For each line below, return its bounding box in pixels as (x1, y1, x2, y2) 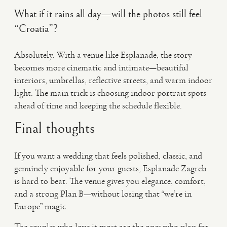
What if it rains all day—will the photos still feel (14, 8, 202, 20)
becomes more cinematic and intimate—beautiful (14, 62, 188, 73)
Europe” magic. (14, 201, 68, 212)
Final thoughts (14, 120, 95, 137)
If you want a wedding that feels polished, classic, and (14, 150, 202, 161)
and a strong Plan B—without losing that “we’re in (14, 188, 192, 199)
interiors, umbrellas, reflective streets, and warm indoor (14, 74, 212, 86)
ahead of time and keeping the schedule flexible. (14, 100, 182, 111)
